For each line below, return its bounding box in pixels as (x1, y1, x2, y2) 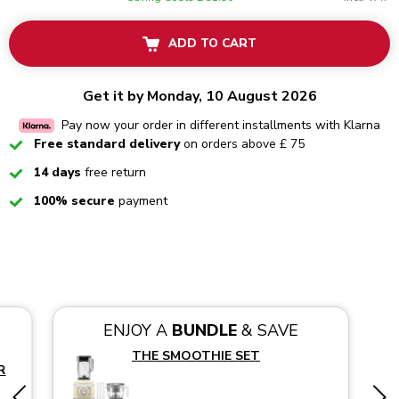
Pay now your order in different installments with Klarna (61, 116, 380, 134)
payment (115, 191, 167, 209)
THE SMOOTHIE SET (131, 346, 260, 364)
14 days (34, 163, 81, 181)
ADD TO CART (168, 36, 256, 53)
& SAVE (236, 319, 298, 341)
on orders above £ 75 (180, 134, 305, 152)
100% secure (34, 191, 115, 209)
